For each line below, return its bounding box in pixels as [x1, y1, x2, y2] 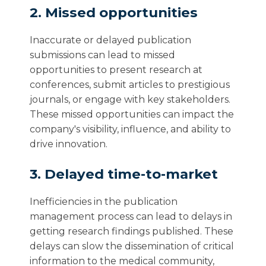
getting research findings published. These [30, 226, 233, 237]
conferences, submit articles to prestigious [30, 79, 230, 90]
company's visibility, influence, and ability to [30, 123, 231, 135]
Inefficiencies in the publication [30, 196, 178, 207]
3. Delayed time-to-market [30, 166, 218, 182]
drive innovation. [30, 138, 107, 150]
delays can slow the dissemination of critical [30, 240, 234, 252]
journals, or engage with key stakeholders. [30, 94, 230, 105]
